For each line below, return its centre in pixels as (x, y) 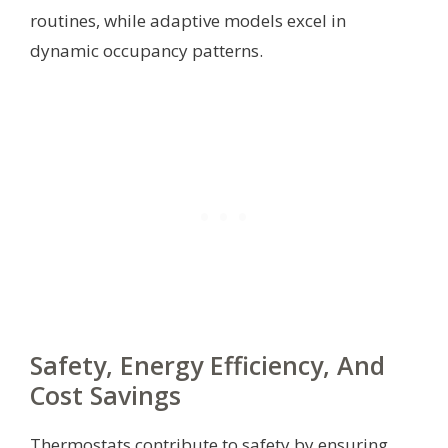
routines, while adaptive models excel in (188, 20)
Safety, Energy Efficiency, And (207, 364)
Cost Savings (105, 394)
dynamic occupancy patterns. (146, 50)
